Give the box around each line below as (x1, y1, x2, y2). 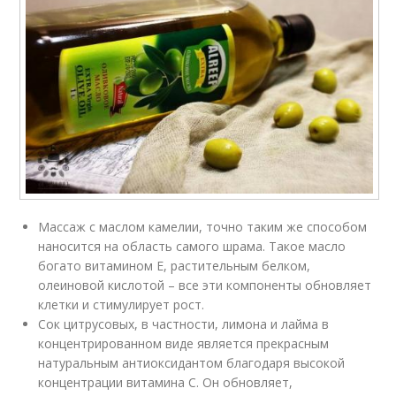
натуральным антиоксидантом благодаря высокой (38, 354, 346, 371)
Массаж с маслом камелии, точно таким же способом (38, 217, 368, 235)
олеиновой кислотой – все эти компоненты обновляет (38, 276, 372, 293)
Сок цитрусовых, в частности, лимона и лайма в (38, 315, 330, 332)
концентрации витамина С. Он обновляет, (38, 373, 293, 391)
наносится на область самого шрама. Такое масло (38, 237, 346, 255)
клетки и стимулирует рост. (38, 295, 205, 313)
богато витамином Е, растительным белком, (38, 256, 311, 274)
